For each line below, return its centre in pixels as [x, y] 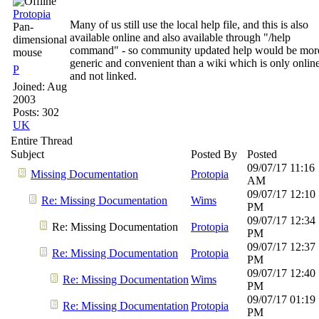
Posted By [214, 154]
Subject [27, 154]
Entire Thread [42, 141]
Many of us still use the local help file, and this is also [189, 25]
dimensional [40, 40]
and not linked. [103, 76]
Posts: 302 [36, 112]
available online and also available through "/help [180, 37]
